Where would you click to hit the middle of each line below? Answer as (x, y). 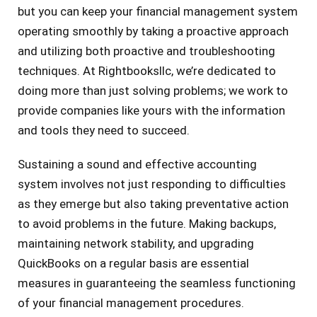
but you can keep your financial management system (158, 12)
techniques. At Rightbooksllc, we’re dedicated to (147, 71)
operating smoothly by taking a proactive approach (153, 31)
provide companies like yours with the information (151, 111)
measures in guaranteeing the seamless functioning (157, 283)
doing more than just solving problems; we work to (153, 91)
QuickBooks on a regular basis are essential (133, 264)
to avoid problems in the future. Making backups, (147, 224)
